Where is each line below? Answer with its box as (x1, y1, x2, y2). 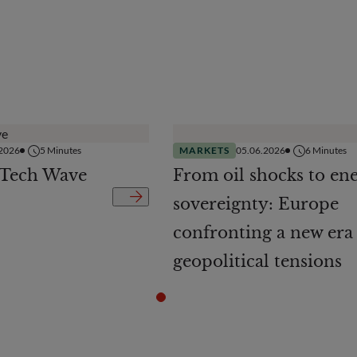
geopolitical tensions (172, 252, 342, 272)
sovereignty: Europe (172, 194, 339, 214)
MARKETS (178, 144, 229, 157)
